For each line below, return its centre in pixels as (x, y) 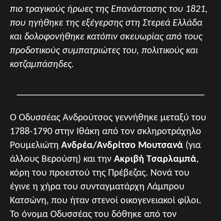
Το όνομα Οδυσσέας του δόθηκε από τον (93, 215)
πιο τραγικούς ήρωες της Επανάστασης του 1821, (109, 9)
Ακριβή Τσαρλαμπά (155, 159)
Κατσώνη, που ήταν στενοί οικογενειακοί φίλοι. (106, 201)
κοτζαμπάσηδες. (42, 65)
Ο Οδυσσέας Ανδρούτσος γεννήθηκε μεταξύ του (108, 118)
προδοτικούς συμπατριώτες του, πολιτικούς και (104, 51)
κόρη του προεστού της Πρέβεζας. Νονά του (100, 173)
